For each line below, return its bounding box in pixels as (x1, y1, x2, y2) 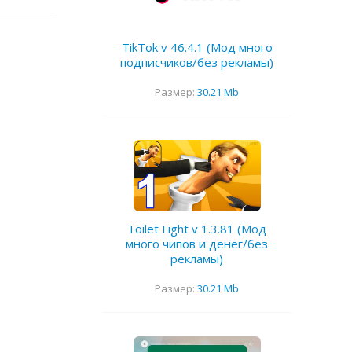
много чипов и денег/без (126, 236, 268, 252)
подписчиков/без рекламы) (120, 54, 273, 71)
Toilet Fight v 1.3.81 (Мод (127, 221, 266, 237)
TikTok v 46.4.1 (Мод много (121, 39, 273, 56)
